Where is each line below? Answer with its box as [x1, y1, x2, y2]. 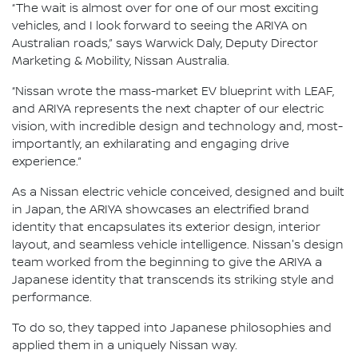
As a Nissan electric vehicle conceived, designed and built [12, 185, 344, 200]
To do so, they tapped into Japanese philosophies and [12, 320, 332, 336]
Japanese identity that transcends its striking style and [12, 272, 334, 288]
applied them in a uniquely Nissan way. [12, 338, 237, 353]
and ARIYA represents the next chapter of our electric [12, 101, 324, 117]
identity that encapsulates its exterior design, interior [12, 220, 320, 235]
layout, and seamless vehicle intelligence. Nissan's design [12, 237, 344, 253]
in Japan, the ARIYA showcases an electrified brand [12, 202, 309, 217]
